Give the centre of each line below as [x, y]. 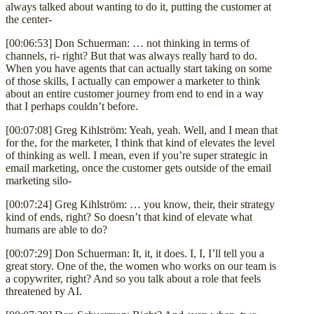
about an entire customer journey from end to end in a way [135, 93]
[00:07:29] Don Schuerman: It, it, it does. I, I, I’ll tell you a [135, 253]
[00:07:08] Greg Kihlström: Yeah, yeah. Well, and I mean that [142, 130]
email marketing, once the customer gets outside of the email [138, 168]
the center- [29, 19]
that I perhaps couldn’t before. [72, 106]
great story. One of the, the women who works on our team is [141, 266]
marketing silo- [39, 180]
